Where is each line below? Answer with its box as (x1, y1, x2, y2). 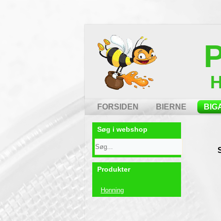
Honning (101, 186, 124, 194)
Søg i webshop (97, 125, 147, 133)
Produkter (97, 165, 130, 173)
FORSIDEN (97, 103, 139, 111)
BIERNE (156, 103, 186, 111)
